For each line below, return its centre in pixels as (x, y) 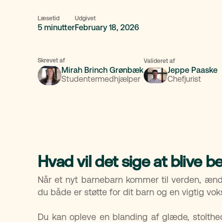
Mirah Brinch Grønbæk (103, 70)
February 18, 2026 (107, 28)
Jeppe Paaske (193, 70)
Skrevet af (51, 60)
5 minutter (56, 28)
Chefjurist (184, 79)
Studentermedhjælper (101, 79)
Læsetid (49, 18)
